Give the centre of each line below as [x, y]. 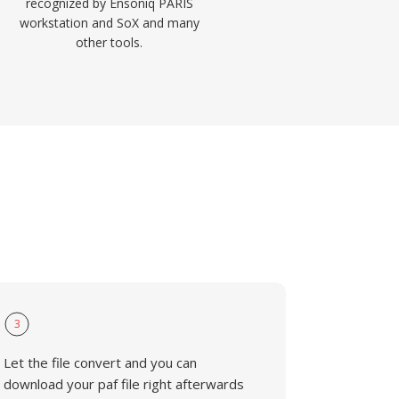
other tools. [110, 42]
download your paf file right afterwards [124, 384]
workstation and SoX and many [109, 23]
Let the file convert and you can [101, 362]
